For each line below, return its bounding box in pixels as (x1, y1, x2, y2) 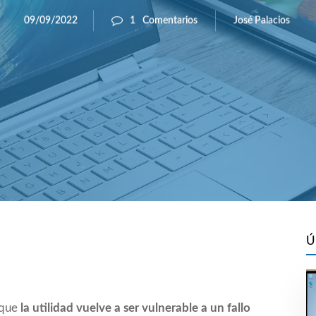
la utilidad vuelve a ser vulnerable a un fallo (20, 301, 250, 314)
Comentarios (142, 16, 197, 26)
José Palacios (233, 16, 290, 26)
